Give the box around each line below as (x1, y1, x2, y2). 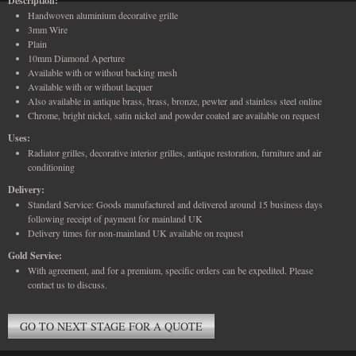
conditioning (28, 161, 75, 174)
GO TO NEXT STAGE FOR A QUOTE (20, 319, 203, 335)
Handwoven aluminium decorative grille (28, 9, 178, 22)
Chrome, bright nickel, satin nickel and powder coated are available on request (28, 109, 319, 122)
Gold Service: (8, 249, 62, 263)
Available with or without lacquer (28, 80, 153, 94)
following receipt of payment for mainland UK (28, 212, 203, 226)
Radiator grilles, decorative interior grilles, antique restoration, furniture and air (28, 146, 322, 160)
